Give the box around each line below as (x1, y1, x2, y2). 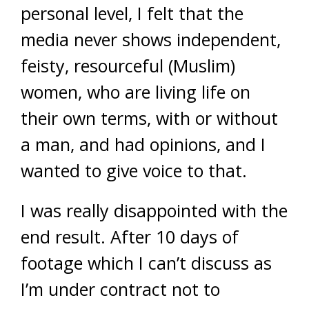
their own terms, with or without (21, 106, 278, 130)
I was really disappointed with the (21, 199, 288, 222)
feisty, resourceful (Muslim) (21, 54, 235, 77)
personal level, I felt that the (21, 1, 243, 25)
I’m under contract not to (21, 277, 220, 301)
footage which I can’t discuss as (21, 251, 272, 275)
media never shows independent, (21, 28, 281, 51)
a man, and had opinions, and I (21, 132, 266, 156)
